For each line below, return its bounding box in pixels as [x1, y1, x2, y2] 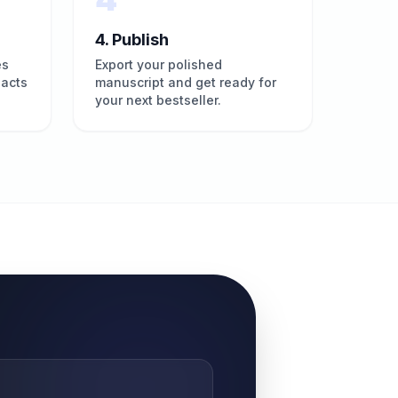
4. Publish [95, 30, 169, 49]
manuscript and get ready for [95, 75, 276, 90]
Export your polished [95, 57, 222, 72]
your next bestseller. [95, 92, 221, 107]
